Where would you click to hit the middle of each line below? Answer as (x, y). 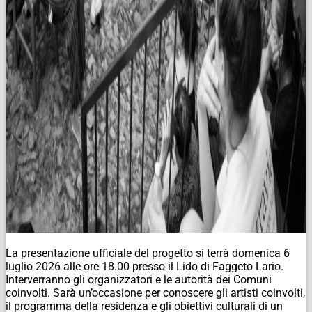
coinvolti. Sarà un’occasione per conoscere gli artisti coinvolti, (155, 292)
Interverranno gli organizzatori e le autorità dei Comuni (139, 279)
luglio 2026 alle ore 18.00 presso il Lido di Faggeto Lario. (145, 266)
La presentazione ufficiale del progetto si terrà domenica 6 (148, 253)
